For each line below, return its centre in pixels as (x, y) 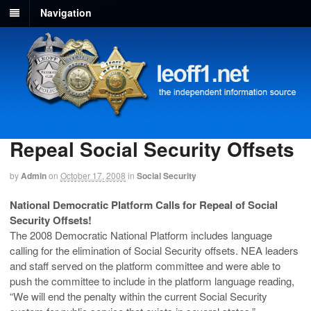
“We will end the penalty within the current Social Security (138, 296)
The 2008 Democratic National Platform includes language (141, 235)
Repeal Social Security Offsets (152, 149)
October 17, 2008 (93, 176)
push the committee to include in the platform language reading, (152, 280)
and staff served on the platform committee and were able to (145, 265)
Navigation (66, 13)
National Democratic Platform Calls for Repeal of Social (144, 204)
